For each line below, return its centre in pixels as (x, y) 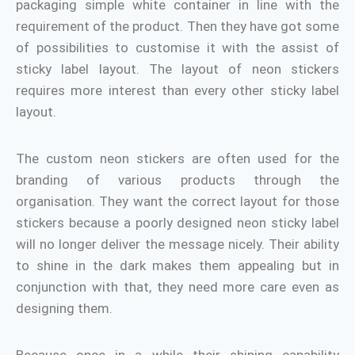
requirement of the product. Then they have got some (177, 26)
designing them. (64, 308)
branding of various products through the (177, 180)
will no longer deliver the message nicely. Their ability (177, 244)
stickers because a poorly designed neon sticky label (177, 223)
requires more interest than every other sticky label (177, 90)
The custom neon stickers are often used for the (177, 158)
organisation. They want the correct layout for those (177, 201)
